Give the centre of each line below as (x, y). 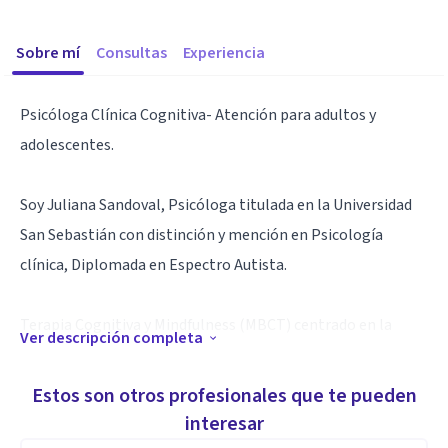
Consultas (131, 53)
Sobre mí (48, 53)
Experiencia (224, 53)
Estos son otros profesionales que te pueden (224, 396)
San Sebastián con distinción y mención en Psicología (201, 235)
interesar (224, 424)
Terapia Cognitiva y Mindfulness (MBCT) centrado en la (206, 325)
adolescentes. (67, 145)
